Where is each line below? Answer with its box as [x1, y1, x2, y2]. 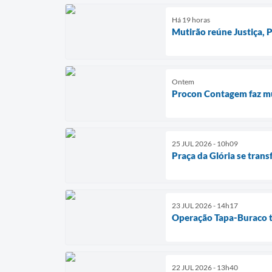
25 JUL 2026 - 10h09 [172, 138, 238, 148]
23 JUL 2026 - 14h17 [172, 200, 238, 210]
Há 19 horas [172, 15, 210, 24]
